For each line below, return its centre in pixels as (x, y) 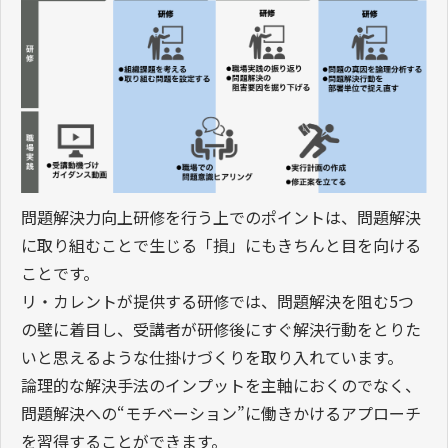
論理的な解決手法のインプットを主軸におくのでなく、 (221, 384)
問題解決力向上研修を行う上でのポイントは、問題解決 (221, 216)
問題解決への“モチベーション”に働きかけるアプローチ (221, 412)
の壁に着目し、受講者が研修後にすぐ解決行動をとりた (221, 328)
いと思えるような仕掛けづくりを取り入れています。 (212, 356)
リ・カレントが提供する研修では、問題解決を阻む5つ (217, 300)
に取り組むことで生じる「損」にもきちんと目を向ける (221, 244)
